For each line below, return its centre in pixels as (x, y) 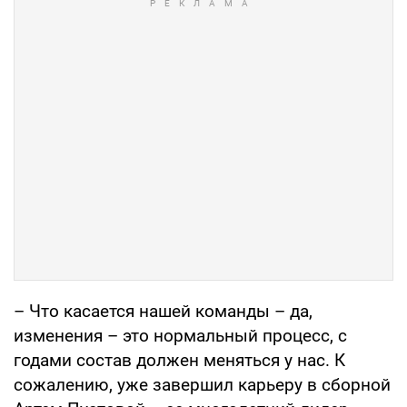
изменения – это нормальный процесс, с (180, 336)
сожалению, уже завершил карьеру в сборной (202, 385)
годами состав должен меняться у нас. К (179, 361)
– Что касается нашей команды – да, (163, 312)
